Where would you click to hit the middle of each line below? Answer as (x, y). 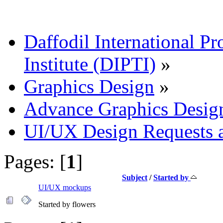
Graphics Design (89, 86)
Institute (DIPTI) (90, 64)
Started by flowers (67, 204)
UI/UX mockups (65, 187)
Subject (135, 177)
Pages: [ (35, 161)
